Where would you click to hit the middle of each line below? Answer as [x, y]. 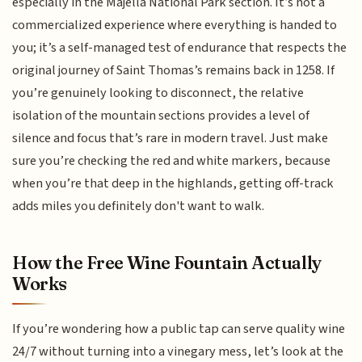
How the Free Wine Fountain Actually [167, 262]
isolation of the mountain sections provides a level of [161, 116]
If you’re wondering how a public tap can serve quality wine [179, 328]
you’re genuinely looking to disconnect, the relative [158, 93]
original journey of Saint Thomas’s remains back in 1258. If [174, 71]
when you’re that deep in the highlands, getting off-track [173, 184]
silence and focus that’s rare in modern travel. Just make [170, 139]
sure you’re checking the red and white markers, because [172, 161]
